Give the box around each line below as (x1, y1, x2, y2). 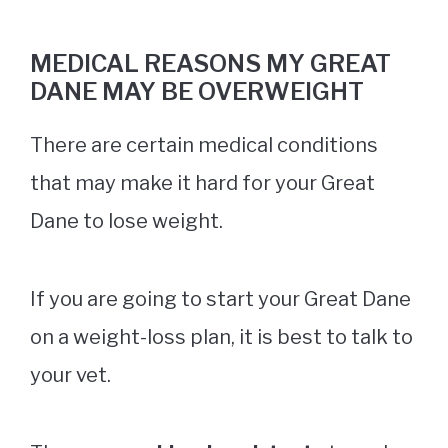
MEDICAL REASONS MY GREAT (30, 48, 391, 78)
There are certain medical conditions (30, 132, 378, 157)
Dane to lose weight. (30, 208, 227, 233)
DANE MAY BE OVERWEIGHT (30, 76, 364, 106)
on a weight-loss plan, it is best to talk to (30, 324, 413, 349)
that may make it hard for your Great (30, 170, 375, 195)
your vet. (30, 362, 115, 387)
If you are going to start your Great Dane (30, 286, 411, 311)
